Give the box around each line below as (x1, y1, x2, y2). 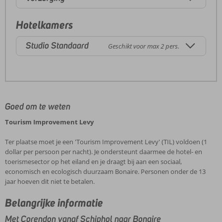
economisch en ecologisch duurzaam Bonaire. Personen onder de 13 (5, 166, 206, 176)
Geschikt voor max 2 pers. (108, 41, 179, 51)
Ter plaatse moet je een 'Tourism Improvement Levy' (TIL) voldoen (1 (5, 137, 207, 146)
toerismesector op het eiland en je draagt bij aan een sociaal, (5, 157, 182, 166)
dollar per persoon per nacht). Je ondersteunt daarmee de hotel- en (5, 147, 202, 156)
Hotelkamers (16, 17, 73, 32)
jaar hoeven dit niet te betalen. (5, 176, 95, 186)
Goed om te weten (5, 101, 70, 112)
